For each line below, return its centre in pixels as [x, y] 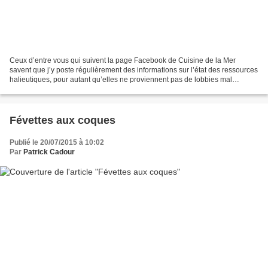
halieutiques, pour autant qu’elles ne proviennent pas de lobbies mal [121, 80]
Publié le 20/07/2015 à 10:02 [57, 143]
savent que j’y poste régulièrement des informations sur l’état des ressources [134, 70]
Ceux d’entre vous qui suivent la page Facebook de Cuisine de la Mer [123, 61]
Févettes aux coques [63, 121]
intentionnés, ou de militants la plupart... [74, 89]
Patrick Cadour [49, 152]
